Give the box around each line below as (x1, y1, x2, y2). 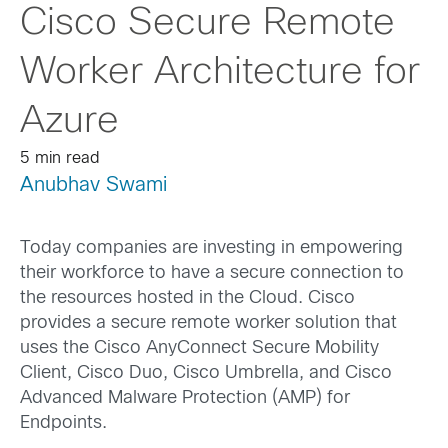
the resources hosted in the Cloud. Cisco (20, 290, 355, 308)
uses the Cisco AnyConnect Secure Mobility (20, 340, 379, 358)
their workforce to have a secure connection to (20, 265, 404, 283)
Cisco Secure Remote (20, 6, 395, 42)
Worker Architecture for (20, 55, 420, 91)
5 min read (20, 151, 100, 166)
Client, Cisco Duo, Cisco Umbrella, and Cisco (20, 365, 392, 383)
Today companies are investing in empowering (20, 240, 403, 258)
